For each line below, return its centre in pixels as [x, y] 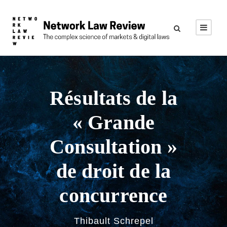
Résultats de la [113, 98]
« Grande [113, 122]
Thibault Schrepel [113, 221]
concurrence [113, 195]
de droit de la [113, 171]
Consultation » [113, 147]
